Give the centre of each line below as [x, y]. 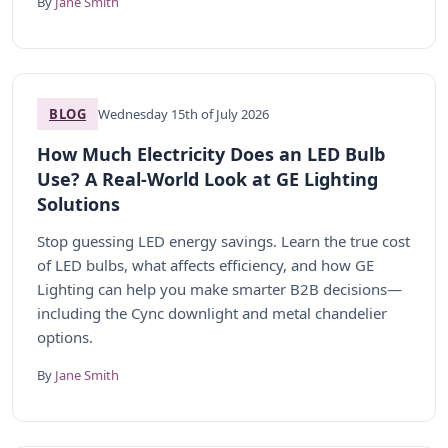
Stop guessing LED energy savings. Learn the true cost [223, 241]
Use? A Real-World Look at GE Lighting [207, 179]
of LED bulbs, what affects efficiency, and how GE [205, 265]
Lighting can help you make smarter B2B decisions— [219, 289]
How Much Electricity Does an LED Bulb [211, 154]
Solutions [78, 204]
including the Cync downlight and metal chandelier [212, 313]
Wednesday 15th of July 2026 [184, 114]
